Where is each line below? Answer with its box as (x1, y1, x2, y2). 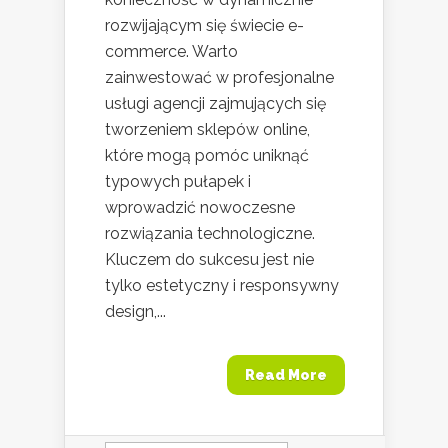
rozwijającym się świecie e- (105, 15, 304, 35)
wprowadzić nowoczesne (105, 197, 295, 217)
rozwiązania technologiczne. (105, 223, 315, 243)
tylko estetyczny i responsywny (105, 275, 339, 295)
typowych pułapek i (105, 171, 251, 191)
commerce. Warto (105, 41, 238, 61)
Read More (245, 366, 327, 383)
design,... (105, 301, 166, 321)
